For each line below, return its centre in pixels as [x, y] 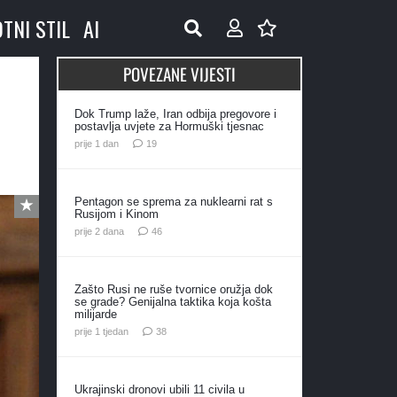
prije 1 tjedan [101, 331]
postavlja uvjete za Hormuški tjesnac [169, 126]
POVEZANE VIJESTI [179, 74]
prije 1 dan [96, 143]
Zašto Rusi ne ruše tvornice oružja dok [173, 289]
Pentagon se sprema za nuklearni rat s [173, 201]
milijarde [95, 314]
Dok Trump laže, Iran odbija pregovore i [175, 114]
